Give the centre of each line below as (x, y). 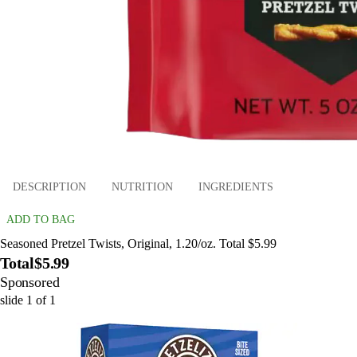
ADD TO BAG (41, 220)
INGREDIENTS (236, 186)
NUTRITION (142, 186)
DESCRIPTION (49, 186)
